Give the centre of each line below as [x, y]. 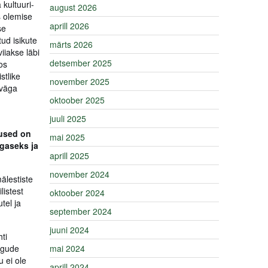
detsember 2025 [81, 63]
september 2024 [81, 211]
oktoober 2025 [77, 100]
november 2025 [80, 81]
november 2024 [80, 174]
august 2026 [73, 7]
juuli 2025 [68, 118]
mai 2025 [67, 137]
